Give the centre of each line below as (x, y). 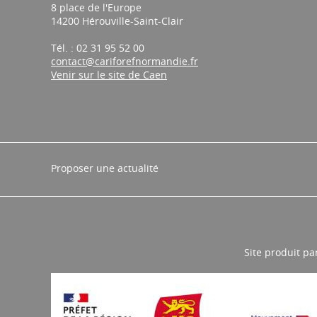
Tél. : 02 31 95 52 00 (98, 48)
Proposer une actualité (105, 168)
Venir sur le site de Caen (109, 75)
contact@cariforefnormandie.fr (125, 61)
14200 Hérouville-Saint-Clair (117, 21)
